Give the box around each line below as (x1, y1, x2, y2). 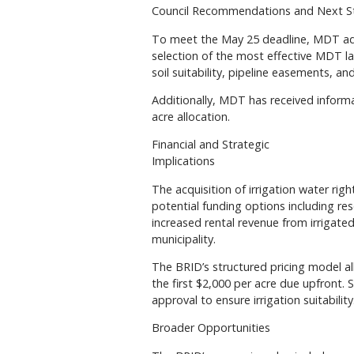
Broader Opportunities (152, 320, 270, 336)
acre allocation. (152, 108, 230, 124)
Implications (152, 153, 215, 169)
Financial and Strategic (152, 137, 269, 153)
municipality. (152, 231, 216, 247)
